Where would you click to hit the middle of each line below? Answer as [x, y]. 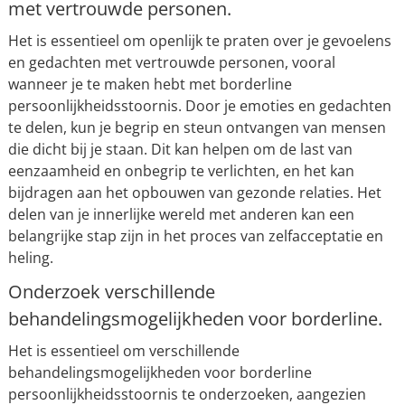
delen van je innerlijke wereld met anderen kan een [181, 214]
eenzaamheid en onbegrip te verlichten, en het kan [181, 170]
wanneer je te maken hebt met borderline [150, 84]
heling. [30, 257]
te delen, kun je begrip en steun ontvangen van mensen [197, 127]
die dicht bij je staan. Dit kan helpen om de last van [180, 149]
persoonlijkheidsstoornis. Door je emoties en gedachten [199, 105]
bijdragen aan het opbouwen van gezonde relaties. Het [194, 192]
